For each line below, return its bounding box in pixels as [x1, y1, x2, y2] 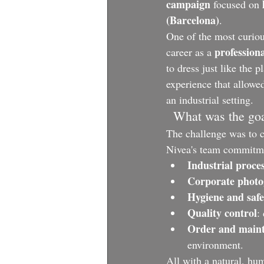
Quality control [187, 204, 257, 220]
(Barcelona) [166, 12, 219, 28]
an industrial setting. [166, 92, 253, 107]
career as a [166, 44, 214, 59]
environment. [187, 237, 243, 252]
